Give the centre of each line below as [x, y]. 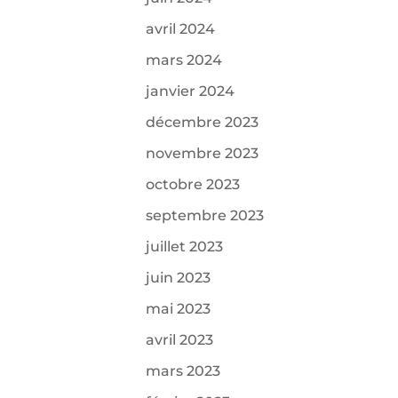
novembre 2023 [203, 154]
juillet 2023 [185, 247]
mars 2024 [184, 60]
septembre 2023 [205, 216]
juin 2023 [179, 278]
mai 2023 [179, 309]
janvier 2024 [191, 92]
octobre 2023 [193, 185]
